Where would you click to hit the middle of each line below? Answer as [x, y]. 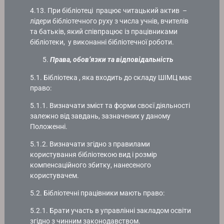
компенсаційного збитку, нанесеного [91, 165]
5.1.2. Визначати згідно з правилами [90, 144]
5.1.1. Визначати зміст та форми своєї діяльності [110, 105]
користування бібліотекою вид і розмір [94, 154]
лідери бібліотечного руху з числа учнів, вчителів [109, 21]
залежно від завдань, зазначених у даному [100, 116]
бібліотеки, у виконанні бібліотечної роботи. [102, 42]
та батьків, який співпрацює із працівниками [104, 32]
